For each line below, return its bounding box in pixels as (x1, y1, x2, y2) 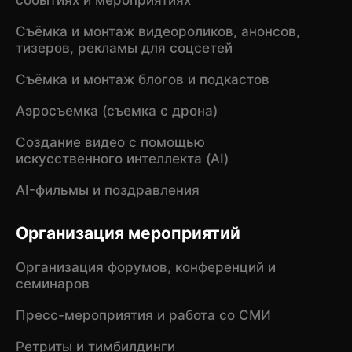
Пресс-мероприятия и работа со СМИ (15, 306, 271, 323)
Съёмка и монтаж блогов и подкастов (15, 71, 269, 87)
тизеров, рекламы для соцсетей (15, 39, 233, 56)
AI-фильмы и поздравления (15, 181, 200, 198)
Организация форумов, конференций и (15, 258, 276, 275)
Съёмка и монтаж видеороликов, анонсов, (15, 23, 300, 39)
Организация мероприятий (15, 223, 240, 244)
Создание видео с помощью (15, 134, 205, 150)
